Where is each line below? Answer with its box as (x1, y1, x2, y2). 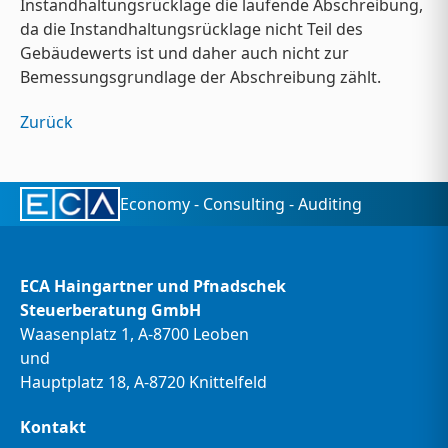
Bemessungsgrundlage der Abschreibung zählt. (20, 65, 381, 88)
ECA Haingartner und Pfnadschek (20, 275, 286, 298)
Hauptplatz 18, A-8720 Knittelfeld (20, 371, 267, 394)
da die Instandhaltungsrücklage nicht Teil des (20, 17, 363, 40)
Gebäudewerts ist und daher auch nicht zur (20, 41, 349, 64)
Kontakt (20, 416, 86, 439)
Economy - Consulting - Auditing (120, 193, 362, 216)
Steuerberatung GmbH (20, 299, 201, 322)
